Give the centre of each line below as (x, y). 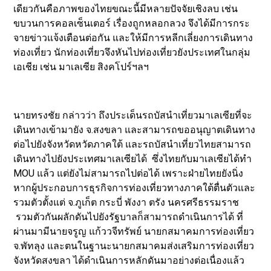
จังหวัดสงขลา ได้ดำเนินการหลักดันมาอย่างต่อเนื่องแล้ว (129, 260)
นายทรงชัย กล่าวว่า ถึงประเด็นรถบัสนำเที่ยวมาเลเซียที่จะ (133, 115)
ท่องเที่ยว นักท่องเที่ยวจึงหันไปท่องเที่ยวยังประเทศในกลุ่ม (132, 52)
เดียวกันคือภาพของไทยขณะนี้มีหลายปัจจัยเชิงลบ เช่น (126, 8)
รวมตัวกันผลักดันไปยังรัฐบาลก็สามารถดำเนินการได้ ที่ (129, 217)
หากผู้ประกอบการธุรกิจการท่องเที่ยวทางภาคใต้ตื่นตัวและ (135, 188)
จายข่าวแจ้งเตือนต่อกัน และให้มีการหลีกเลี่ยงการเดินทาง (133, 38)
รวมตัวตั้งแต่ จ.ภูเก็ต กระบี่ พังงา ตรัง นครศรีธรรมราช (126, 202)
